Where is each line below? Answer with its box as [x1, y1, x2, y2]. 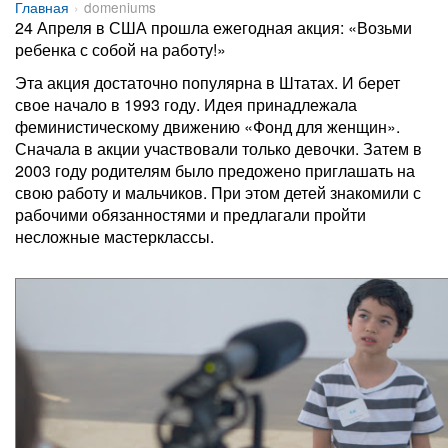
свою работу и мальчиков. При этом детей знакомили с [15, 181, 421, 204]
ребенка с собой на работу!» [15, 38, 226, 61]
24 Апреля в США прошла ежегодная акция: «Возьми [15, 16, 412, 39]
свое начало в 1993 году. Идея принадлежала [15, 93, 357, 116]
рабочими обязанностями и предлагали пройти [15, 203, 366, 226]
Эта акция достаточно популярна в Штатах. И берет [15, 71, 400, 94]
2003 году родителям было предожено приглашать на [15, 159, 415, 182]
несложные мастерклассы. [15, 225, 214, 248]
